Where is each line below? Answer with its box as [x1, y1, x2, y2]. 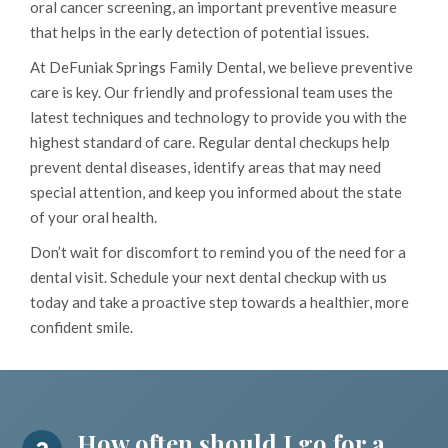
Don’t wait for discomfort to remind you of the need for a [30, 243, 406, 262]
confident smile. [30, 318, 133, 337]
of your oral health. [30, 208, 157, 227]
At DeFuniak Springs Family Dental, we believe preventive [30, 58, 413, 77]
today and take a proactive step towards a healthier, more [30, 293, 409, 312]
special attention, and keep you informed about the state [30, 183, 402, 202]
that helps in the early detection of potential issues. [30, 23, 369, 42]
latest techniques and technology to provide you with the [30, 108, 407, 127]
